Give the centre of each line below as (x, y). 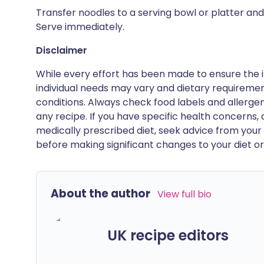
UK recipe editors (168, 235)
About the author (100, 194)
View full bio (184, 194)
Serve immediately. (80, 27)
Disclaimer (62, 50)
